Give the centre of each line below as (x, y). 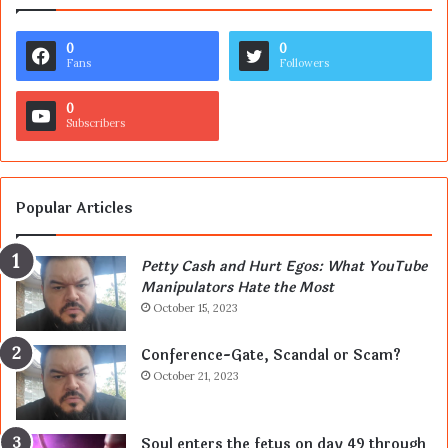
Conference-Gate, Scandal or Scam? (271, 355)
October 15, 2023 (195, 307)
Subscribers (95, 122)
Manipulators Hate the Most (237, 287)
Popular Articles (74, 208)
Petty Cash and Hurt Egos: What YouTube (284, 266)
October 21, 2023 (196, 375)
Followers (304, 62)
